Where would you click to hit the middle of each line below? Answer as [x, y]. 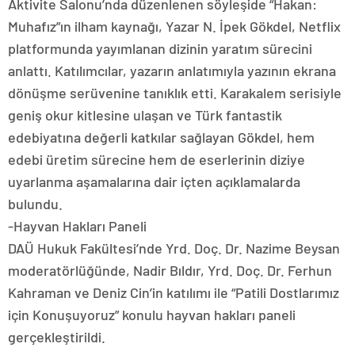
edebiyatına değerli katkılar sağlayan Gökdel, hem [161, 137]
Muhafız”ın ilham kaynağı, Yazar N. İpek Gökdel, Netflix [174, 27]
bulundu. [35, 204]
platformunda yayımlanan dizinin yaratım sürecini [160, 49]
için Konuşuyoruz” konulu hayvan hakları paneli [152, 315]
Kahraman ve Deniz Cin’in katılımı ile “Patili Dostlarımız [174, 293]
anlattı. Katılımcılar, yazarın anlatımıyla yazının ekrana [172, 71]
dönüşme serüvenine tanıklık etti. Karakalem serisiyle [175, 93]
